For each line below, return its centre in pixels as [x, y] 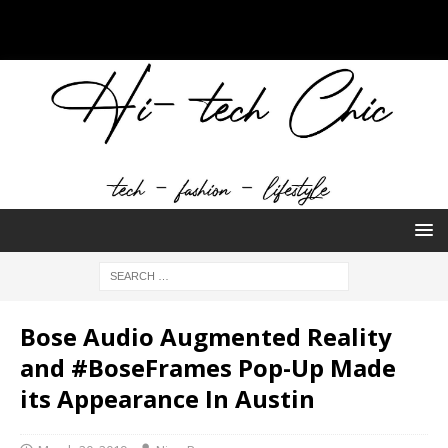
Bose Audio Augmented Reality [206, 337]
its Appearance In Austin [167, 399]
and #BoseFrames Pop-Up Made [208, 368]
